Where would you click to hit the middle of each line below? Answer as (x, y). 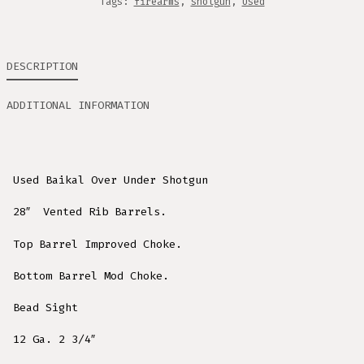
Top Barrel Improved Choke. (97, 244)
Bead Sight (45, 308)
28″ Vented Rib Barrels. (89, 212)
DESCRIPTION (42, 67)
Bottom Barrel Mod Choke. (91, 275)
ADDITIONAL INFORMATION (78, 106)
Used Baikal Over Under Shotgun (110, 180)
